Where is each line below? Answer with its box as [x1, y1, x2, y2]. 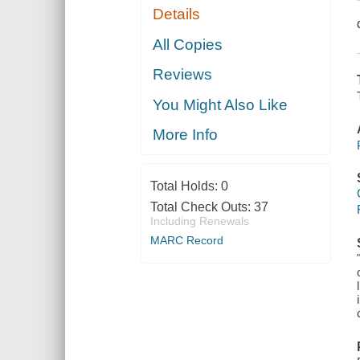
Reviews [153, 66, 213, 84]
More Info [153, 126, 219, 144]
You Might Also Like [153, 96, 288, 113]
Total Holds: [149, 179, 221, 194]
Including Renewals [149, 215, 249, 228]
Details [153, 6, 201, 23]
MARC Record [149, 234, 223, 247]
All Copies [153, 35, 223, 53]
